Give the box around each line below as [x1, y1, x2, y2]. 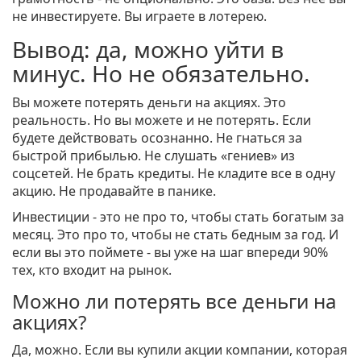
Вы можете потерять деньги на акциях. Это [12, 93, 286, 112]
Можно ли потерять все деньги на [12, 288, 336, 315]
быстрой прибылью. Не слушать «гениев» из [12, 147, 295, 165]
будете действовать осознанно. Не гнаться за [12, 129, 302, 147]
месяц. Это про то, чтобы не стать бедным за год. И [12, 226, 338, 244]
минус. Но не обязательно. [12, 58, 310, 89]
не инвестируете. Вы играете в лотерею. [12, 7, 267, 26]
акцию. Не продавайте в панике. [12, 182, 216, 201]
